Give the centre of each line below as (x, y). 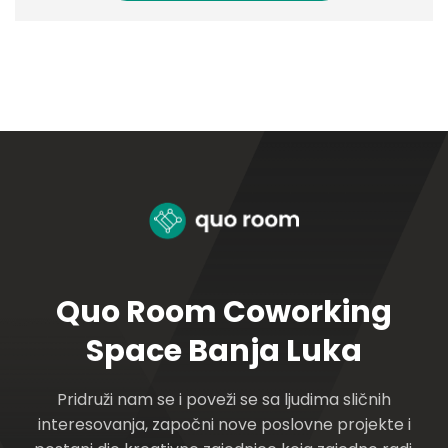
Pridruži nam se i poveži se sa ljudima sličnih (224, 400)
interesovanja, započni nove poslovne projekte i (224, 425)
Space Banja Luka (224, 351)
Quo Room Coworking (224, 312)
